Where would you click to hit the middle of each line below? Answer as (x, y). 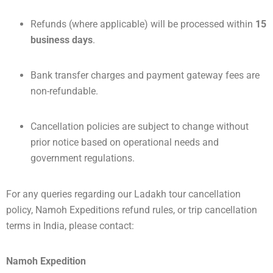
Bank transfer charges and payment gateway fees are (145, 75)
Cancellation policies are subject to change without (140, 126)
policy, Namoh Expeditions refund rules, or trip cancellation (132, 210)
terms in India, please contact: (70, 226)
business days (62, 40)
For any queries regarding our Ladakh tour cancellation (123, 194)
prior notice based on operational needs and (125, 142)
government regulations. (83, 158)
